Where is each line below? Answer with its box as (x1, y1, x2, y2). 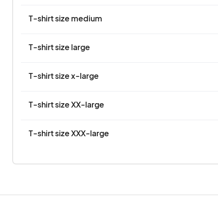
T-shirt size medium (28, 13, 102, 23)
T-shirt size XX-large (28, 99, 104, 109)
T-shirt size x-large (28, 71, 99, 81)
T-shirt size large (28, 42, 90, 52)
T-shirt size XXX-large (28, 128, 109, 138)
